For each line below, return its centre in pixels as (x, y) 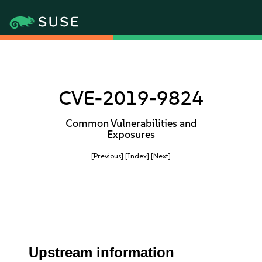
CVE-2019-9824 (131, 98)
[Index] (137, 156)
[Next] (161, 156)
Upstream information (102, 252)
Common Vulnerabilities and (131, 123)
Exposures (131, 135)
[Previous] (107, 156)
